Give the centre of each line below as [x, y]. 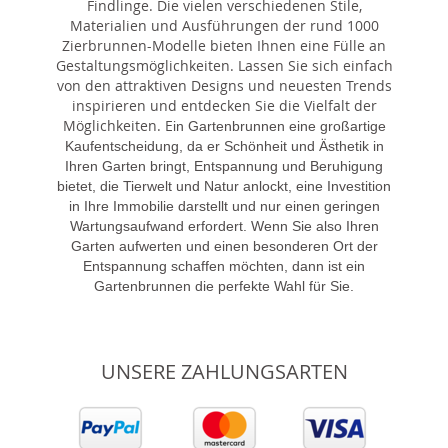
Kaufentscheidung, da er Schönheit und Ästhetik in [224, 146]
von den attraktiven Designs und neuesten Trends [224, 85]
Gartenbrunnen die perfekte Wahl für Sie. [224, 286]
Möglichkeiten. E [117, 125]
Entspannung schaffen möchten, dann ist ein [224, 266]
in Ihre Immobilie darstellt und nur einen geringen [224, 206]
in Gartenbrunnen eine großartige [279, 126]
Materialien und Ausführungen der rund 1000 [224, 25]
